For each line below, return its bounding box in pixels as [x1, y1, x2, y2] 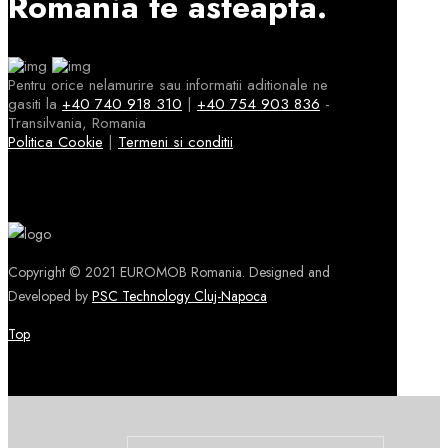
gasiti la [8, 92, 62, 115]
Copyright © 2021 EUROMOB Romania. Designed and [8, 261, 330, 282]
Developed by [8, 285, 92, 306]
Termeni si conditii [118, 130, 233, 153]
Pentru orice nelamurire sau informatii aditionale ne [8, 73, 328, 96]
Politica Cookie [8, 130, 103, 153]
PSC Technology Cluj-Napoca [92, 285, 267, 306]
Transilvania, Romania [8, 111, 146, 134]
